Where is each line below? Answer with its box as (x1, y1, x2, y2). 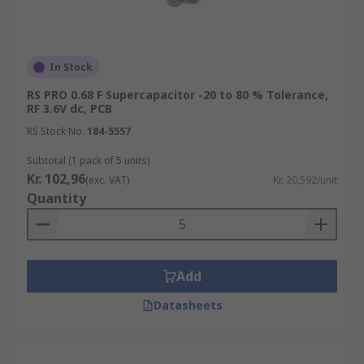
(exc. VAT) (85, 173, 129, 187)
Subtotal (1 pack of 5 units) (27, 154, 149, 167)
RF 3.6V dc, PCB (27, 101, 112, 116)
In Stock (50, 60, 93, 74)
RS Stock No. (27, 124, 84, 138)
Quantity (27, 189, 86, 207)
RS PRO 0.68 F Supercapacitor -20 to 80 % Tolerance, (27, 87, 328, 102)
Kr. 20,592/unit (273, 173, 337, 187)
